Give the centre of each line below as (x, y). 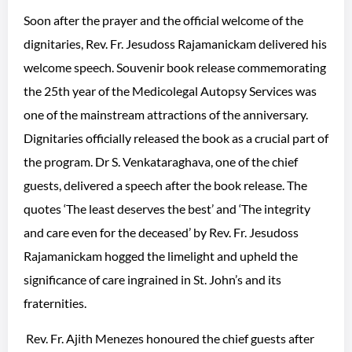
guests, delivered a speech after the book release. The (165, 185)
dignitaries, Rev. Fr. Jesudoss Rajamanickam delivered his (175, 44)
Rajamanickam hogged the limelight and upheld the (161, 256)
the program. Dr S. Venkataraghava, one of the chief (161, 161)
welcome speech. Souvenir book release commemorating (175, 67)
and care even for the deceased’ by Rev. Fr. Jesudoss (161, 232)
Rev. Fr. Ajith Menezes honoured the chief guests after (169, 338)
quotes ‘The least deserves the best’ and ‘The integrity (167, 209)
